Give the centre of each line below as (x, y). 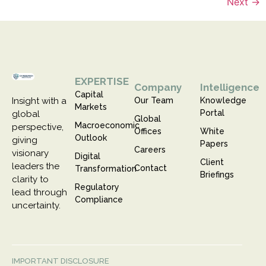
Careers (150, 150)
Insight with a (39, 101)
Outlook (91, 138)
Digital (87, 156)
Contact (151, 168)
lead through (39, 193)
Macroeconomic (107, 126)
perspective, (38, 127)
